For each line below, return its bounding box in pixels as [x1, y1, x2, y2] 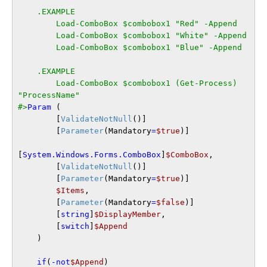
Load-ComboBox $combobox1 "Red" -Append [17, 19, 56, 29]
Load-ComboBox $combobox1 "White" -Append [17, 31, 56, 41]
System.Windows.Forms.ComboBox [22, 150, 161, 160]
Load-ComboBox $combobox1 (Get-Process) [17, 79, 56, 88]
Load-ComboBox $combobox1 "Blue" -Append [17, 43, 56, 52]
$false [156, 198, 185, 207]
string [60, 210, 89, 219]
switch [60, 222, 89, 231]
